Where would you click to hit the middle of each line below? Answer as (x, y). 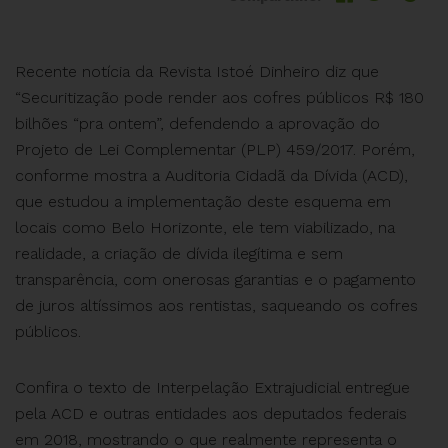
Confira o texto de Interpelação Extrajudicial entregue (212, 387)
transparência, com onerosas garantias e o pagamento (215, 279)
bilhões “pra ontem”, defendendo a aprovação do (197, 123)
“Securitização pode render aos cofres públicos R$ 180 (219, 97)
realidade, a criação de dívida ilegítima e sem (179, 253)
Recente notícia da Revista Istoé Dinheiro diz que (197, 71)
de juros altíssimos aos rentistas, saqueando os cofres (216, 305)
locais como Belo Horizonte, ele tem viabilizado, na (205, 227)
